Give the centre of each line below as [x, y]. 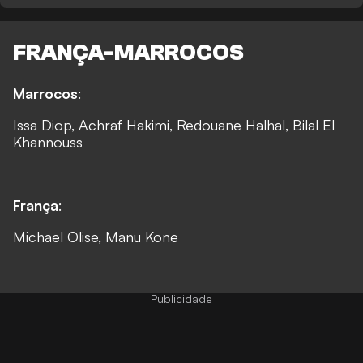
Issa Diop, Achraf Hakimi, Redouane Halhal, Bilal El [174, 125]
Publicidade [181, 299]
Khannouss [48, 142]
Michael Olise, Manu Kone [96, 237]
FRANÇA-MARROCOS [128, 53]
